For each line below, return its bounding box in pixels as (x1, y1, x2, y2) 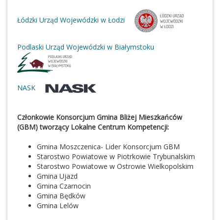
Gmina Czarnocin (37, 181, 91, 191)
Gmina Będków (37, 191, 85, 201)
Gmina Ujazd (37, 171, 78, 181)
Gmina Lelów (37, 201, 79, 211)
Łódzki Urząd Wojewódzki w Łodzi (17, 15, 125, 25)
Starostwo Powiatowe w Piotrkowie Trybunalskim (37, 152, 195, 162)
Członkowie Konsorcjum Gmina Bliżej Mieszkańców (17, 112, 182, 122)
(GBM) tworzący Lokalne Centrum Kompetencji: (17, 122, 169, 132)
